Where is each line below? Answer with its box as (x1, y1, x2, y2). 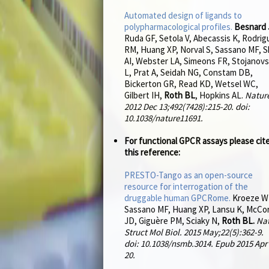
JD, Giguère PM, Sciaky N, (124, 215, 222, 227)
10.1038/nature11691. (124, 112, 203, 124)
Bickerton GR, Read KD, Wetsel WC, (124, 78, 258, 90)
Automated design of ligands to (124, 10, 242, 22)
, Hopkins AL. (195, 89, 245, 101)
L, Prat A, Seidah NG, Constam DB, (124, 67, 253, 79)
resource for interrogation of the (124, 181, 248, 193)
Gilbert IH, (124, 89, 164, 101)
